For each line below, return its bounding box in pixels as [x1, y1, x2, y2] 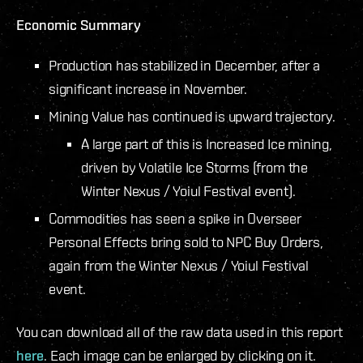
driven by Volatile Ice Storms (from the [81, 158, 308, 176]
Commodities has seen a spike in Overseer [49, 209, 301, 227]
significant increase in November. [49, 79, 248, 97]
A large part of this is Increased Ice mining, [81, 135, 332, 152]
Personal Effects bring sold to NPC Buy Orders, [49, 233, 323, 250]
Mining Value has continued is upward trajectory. [49, 107, 335, 125]
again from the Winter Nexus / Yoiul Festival [49, 256, 310, 274]
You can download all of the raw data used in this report [16, 322, 343, 340]
